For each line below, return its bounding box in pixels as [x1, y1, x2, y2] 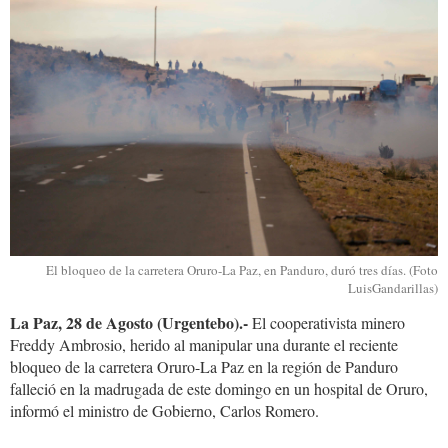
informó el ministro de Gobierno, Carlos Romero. [10, 399, 319, 421]
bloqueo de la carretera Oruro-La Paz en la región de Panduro [10, 355, 398, 377]
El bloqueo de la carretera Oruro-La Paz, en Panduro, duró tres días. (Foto [46, 260, 438, 279]
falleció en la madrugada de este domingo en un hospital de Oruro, [10, 377, 428, 399]
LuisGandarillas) [348, 278, 438, 297]
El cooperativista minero [248, 311, 405, 333]
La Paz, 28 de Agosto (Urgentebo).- [10, 310, 248, 334]
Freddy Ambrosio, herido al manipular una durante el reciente [10, 333, 398, 355]
